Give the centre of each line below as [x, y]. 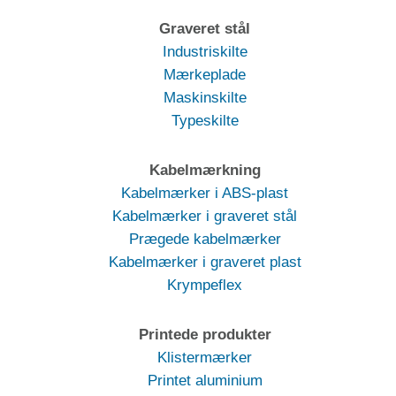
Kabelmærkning [205, 170]
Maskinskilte [205, 97]
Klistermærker [205, 357]
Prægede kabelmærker [205, 239]
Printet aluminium [205, 380]
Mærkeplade [205, 74]
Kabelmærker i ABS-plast [205, 193]
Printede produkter [205, 334]
